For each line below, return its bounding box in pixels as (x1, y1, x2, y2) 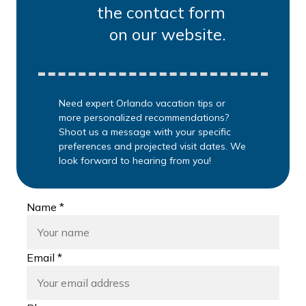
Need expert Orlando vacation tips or (58, 97, 225, 109)
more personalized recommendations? (58, 111, 229, 124)
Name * (27, 200, 64, 214)
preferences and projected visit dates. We (58, 140, 246, 152)
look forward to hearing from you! (58, 154, 211, 167)
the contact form (97, 2, 225, 23)
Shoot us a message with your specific (58, 126, 231, 138)
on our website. (109, 24, 225, 44)
